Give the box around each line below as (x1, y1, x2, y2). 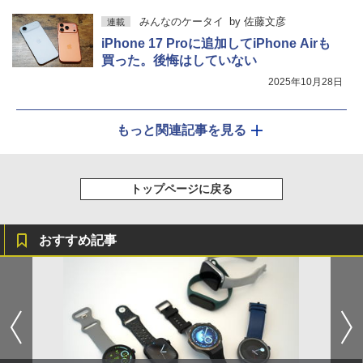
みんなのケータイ (139, 15, 224, 28)
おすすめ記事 (39, 233, 117, 247)
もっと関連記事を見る (117, 122, 246, 137)
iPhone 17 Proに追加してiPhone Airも (101, 36, 331, 50)
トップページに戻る (130, 181, 233, 195)
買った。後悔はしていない (101, 53, 257, 67)
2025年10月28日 (268, 75, 343, 88)
